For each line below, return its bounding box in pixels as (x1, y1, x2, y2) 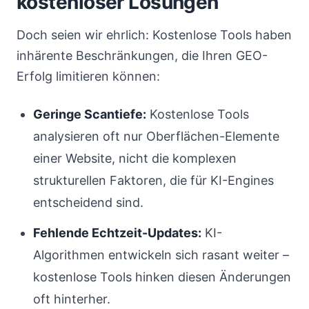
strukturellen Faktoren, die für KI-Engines (33, 173, 274, 188)
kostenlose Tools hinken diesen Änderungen (33, 270, 291, 284)
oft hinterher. (33, 292, 110, 306)
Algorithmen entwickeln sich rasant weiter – (33, 248, 289, 262)
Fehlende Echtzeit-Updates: (33, 226, 201, 240)
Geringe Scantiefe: (33, 107, 146, 121)
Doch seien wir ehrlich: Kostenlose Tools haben (17, 28, 292, 42)
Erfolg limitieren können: (17, 69, 160, 83)
